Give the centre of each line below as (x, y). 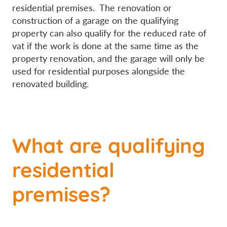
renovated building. (50, 83)
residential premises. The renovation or (92, 7)
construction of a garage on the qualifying (95, 20)
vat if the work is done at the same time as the (105, 45)
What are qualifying (109, 144)
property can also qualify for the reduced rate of (109, 33)
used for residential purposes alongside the (99, 71)
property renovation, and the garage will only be (108, 58)
